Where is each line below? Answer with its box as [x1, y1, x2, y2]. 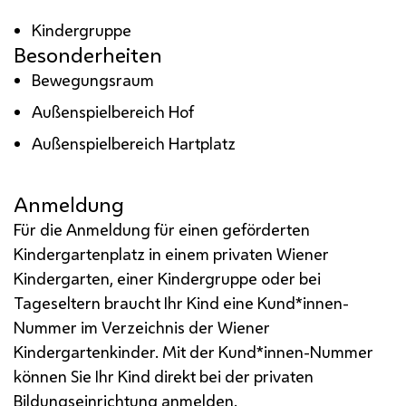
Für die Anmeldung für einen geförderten [14, 217, 310, 240]
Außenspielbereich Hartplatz [32, 131, 237, 154]
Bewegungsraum [32, 68, 155, 91]
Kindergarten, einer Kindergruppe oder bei [14, 266, 321, 289]
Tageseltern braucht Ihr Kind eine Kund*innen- [14, 291, 349, 314]
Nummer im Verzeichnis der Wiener [14, 315, 270, 338]
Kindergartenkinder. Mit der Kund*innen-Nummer [14, 340, 373, 362]
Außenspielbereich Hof [32, 100, 195, 122]
